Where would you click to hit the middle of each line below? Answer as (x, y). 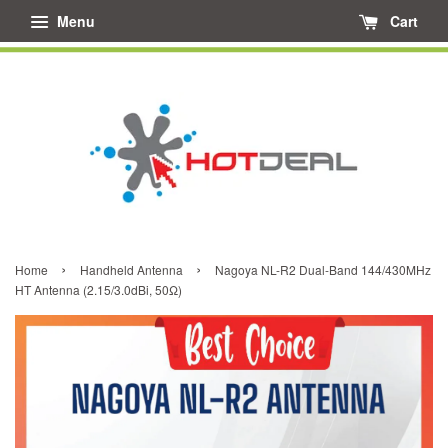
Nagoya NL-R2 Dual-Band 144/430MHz (323, 270)
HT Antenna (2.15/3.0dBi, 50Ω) (98, 290)
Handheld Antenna (131, 270)
